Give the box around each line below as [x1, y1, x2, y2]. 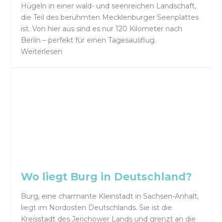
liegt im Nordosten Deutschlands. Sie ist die [21, 203, 172, 213]
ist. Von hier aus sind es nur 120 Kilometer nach [21, 24, 183, 34]
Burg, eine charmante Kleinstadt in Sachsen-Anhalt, [21, 192, 199, 201]
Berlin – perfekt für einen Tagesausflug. [21, 36, 157, 45]
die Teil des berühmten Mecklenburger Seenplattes [21, 13, 199, 22]
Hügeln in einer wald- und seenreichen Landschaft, [21, 1, 197, 11]
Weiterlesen [21, 47, 63, 56]
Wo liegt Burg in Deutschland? [21, 170, 192, 183]
